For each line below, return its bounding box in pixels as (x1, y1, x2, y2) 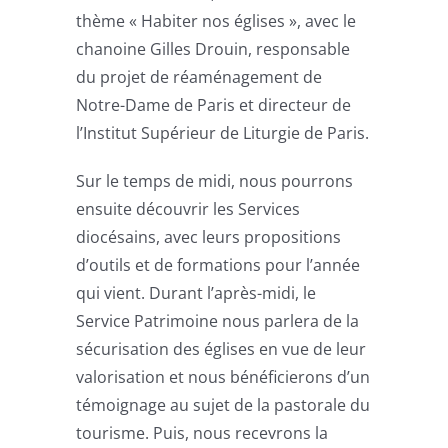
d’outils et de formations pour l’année (76, 253, 361, 276)
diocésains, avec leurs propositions (76, 225, 342, 248)
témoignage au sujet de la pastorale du (76, 393, 371, 416)
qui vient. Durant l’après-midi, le (76, 281, 317, 304)
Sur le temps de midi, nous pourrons (76, 169, 354, 192)
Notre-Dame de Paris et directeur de (76, 93, 352, 116)
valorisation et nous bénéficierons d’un (76, 365, 371, 388)
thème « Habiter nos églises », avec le (76, 9, 357, 32)
